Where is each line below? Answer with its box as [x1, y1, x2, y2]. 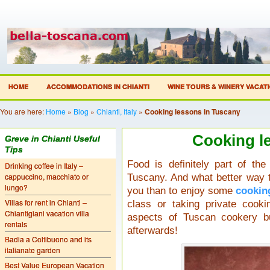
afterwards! [127, 225, 178, 236]
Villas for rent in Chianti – [5, 197, 87, 207]
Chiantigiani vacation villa [5, 208, 89, 218]
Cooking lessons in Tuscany [145, 106, 240, 117]
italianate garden [5, 245, 60, 255]
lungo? [5, 182, 28, 192]
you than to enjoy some [127, 185, 236, 196]
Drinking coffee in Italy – [5, 160, 83, 171]
